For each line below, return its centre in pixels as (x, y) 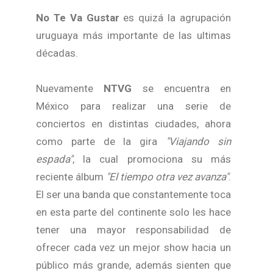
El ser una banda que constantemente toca (133, 194)
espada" (54, 159)
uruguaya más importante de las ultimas (133, 35)
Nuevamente (70, 88)
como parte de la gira (101, 141)
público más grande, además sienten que (133, 265)
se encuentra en (181, 88)
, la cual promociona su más (152, 159)
